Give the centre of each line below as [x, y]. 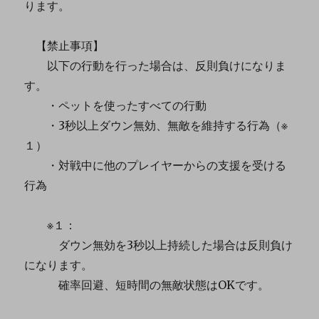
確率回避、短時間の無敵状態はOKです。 [147, 284]
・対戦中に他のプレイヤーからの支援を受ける [156, 165]
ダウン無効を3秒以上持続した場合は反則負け [159, 245]
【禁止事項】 [64, 45]
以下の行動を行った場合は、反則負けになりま [156, 65]
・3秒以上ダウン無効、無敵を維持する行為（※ [156, 125]
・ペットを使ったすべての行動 [116, 105]
